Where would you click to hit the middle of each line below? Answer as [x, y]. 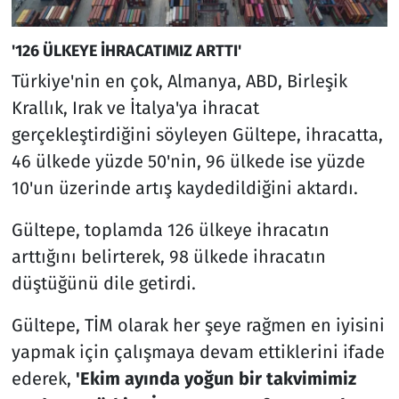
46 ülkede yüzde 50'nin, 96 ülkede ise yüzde [188, 162]
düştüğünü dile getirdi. [103, 284]
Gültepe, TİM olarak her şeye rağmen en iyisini [198, 326]
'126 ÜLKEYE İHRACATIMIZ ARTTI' [126, 50]
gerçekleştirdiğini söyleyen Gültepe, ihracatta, [197, 135]
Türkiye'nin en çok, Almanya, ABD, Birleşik [179, 81]
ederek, [41, 379]
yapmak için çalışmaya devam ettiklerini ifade [198, 352]
